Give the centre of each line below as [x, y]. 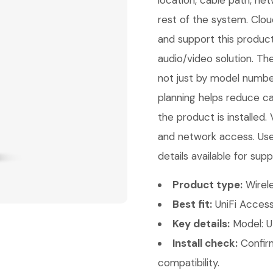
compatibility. [189, 263]
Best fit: [192, 204]
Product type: [207, 185]
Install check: [205, 243]
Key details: [201, 224]
